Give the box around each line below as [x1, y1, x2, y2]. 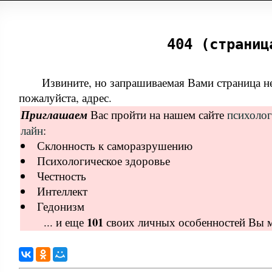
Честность [37, 168, 87, 184]
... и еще [43, 214, 87, 230]
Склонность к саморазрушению [37, 138, 193, 154]
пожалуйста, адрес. [19, 90, 112, 106]
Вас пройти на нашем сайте [87, 107, 228, 123]
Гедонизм [37, 199, 85, 214]
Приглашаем [21, 107, 88, 123]
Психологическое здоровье [37, 153, 171, 169]
